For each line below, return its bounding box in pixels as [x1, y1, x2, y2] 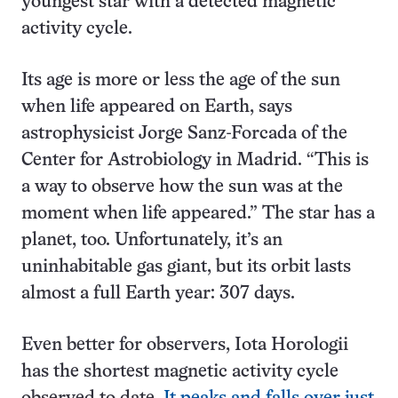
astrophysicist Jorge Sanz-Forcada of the [21, 125, 347, 143]
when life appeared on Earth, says [21, 99, 292, 116]
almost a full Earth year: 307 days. [21, 285, 295, 303]
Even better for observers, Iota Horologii [21, 337, 348, 354]
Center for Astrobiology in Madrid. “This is [21, 152, 369, 170]
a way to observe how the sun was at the [21, 179, 343, 196]
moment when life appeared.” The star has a [21, 205, 375, 223]
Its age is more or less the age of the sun [21, 72, 340, 90]
